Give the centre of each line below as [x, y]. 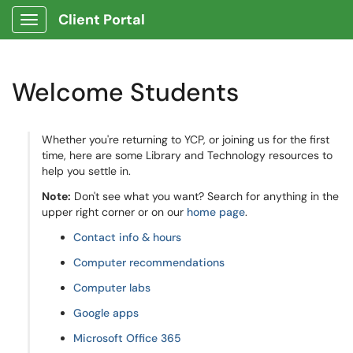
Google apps [106, 313]
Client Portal [102, 20]
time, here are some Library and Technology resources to [187, 155]
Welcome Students [125, 92]
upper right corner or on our [114, 212]
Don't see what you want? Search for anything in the [205, 196]
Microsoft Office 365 [127, 338]
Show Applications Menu [91, 32]
